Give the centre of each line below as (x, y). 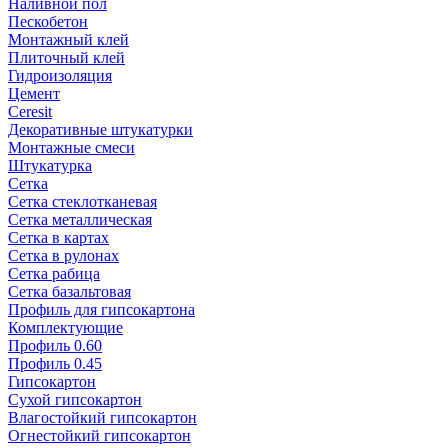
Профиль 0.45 (55, 363)
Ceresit (30, 111)
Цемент (34, 93)
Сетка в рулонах (63, 255)
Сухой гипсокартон (75, 399)
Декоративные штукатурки (100, 129)
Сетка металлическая (80, 219)
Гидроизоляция (60, 75)
